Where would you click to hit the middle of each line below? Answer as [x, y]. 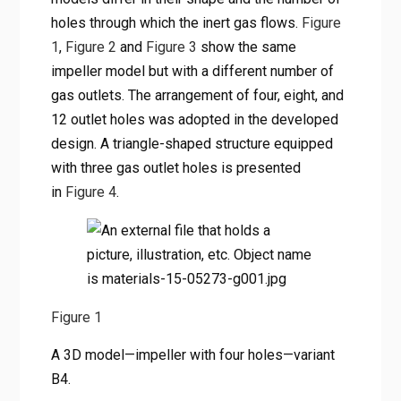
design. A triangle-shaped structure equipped [192, 143]
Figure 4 [90, 192]
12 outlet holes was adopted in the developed [194, 119]
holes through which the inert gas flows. [176, 22]
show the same [246, 47]
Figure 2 [90, 47]
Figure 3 [171, 47]
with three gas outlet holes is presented [175, 167]
